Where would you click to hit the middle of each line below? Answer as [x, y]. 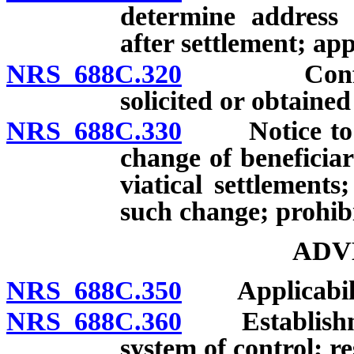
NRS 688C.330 [94, 131]
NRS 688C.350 [94, 291]
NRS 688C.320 [94, 73]
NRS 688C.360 [94, 322]
